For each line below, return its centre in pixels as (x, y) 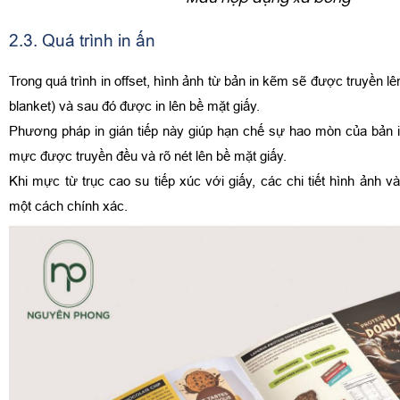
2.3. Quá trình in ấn (82, 40)
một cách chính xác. (68, 205)
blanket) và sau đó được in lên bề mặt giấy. (136, 105)
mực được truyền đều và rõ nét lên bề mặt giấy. (150, 155)
